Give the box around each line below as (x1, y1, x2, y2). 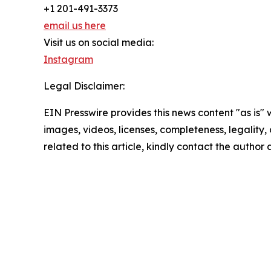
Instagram (44, 53, 93, 66)
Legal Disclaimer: (44, 80, 125, 93)
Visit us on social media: (44, 36, 154, 49)
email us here (44, 19, 106, 32)
